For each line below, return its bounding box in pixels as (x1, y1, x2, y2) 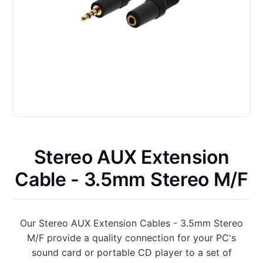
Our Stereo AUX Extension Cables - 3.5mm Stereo (20, 217, 243, 230)
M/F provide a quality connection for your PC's (27, 232, 236, 244)
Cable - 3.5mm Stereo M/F (15, 168, 248, 191)
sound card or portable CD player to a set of (31, 247, 232, 259)
